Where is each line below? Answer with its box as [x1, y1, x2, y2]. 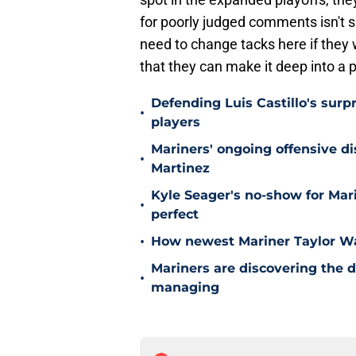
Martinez [151, 161, 210, 176]
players [151, 114, 200, 130]
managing [151, 280, 219, 296]
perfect [151, 207, 199, 222]
